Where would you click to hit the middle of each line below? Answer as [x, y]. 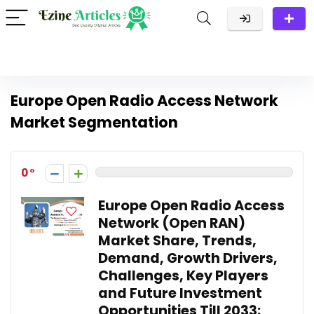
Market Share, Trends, [177, 241]
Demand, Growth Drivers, [188, 258]
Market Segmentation [94, 122]
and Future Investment [180, 293]
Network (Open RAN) [172, 223]
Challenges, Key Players [183, 276]
